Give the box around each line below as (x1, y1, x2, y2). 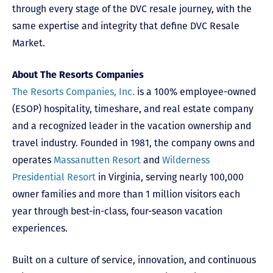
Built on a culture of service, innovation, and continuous (12, 253, 256, 266)
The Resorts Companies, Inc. (12, 85, 135, 97)
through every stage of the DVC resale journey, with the (12, 2, 252, 15)
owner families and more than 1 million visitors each (12, 188, 240, 200)
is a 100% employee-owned (135, 85, 256, 97)
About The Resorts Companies (12, 68, 144, 80)
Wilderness (162, 154, 210, 166)
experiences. (12, 222, 68, 234)
